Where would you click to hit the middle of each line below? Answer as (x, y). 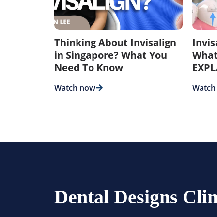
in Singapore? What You (111, 55)
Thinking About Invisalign (115, 42)
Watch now (75, 87)
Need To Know (89, 67)
